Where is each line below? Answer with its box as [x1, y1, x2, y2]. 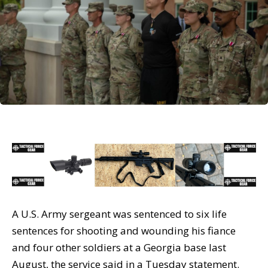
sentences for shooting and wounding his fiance [12, 223, 236, 237]
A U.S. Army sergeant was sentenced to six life [12, 206, 227, 221]
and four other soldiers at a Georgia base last [12, 240, 226, 254]
